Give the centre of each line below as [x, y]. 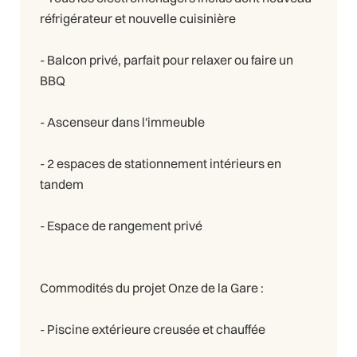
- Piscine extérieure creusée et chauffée [153, 329]
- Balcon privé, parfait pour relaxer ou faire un [167, 59]
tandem [62, 184]
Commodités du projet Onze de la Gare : [152, 287]
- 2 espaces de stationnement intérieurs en [161, 163]
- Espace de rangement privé [121, 225]
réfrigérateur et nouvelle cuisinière [138, 18]
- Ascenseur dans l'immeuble [122, 122]
